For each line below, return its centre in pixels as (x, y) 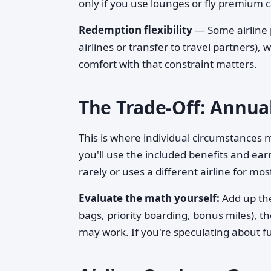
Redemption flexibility (135, 30)
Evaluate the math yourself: (149, 198)
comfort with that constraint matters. (168, 64)
